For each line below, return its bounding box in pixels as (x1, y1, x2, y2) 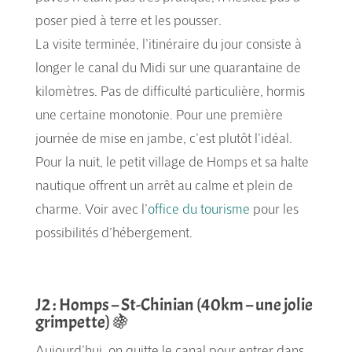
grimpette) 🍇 (35, 310, 130, 333)
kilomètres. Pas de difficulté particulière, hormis (35, 81, 305, 100)
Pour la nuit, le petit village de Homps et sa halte (35, 152, 309, 170)
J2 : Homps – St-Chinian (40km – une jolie (35, 293, 313, 316)
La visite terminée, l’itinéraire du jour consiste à (35, 34, 302, 53)
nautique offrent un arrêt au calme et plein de (35, 175, 293, 194)
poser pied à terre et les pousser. (35, 10, 222, 29)
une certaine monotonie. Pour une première (35, 104, 283, 123)
